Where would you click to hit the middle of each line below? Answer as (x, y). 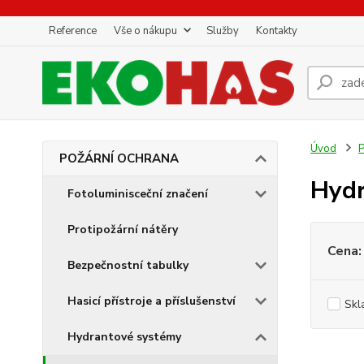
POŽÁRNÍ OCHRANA (119, 158)
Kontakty (277, 31)
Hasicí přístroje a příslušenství (152, 301)
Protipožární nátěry (123, 230)
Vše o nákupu (145, 31)
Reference (73, 31)
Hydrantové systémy (124, 337)
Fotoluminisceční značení (138, 194)
